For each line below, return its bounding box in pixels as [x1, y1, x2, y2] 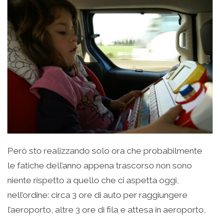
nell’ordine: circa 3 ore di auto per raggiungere [7, 190, 188, 200]
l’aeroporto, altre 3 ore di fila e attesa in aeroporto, [7, 205, 206, 215]
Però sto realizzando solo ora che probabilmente [7, 146, 202, 156]
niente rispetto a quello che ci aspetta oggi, [7, 175, 179, 186]
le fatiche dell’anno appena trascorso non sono [7, 161, 192, 171]
